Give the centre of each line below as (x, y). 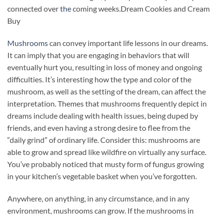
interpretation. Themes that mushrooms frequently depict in (107, 103)
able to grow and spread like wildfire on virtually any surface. (107, 152)
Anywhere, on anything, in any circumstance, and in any (98, 198)
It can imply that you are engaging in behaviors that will (98, 55)
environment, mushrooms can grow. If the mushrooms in (101, 210)
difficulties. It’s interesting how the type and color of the (99, 79)
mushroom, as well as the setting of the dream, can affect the (107, 91)
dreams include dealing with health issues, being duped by (103, 115)
